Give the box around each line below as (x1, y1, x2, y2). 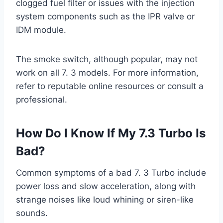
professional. (16, 95, 67, 105)
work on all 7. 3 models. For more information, (16, 68, 199, 78)
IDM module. (16, 25, 66, 35)
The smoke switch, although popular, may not (16, 54, 198, 65)
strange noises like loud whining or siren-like (16, 195, 194, 205)
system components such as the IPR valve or (16, 11, 195, 22)
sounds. (16, 208, 48, 219)
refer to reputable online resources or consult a (16, 81, 204, 92)
